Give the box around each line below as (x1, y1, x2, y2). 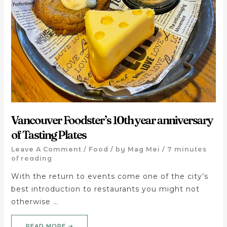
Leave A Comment (11, 145, 82, 153)
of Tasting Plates (11, 128, 86, 142)
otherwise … (11, 197, 58, 206)
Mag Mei (127, 145, 160, 153)
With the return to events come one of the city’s (11, 171, 208, 181)
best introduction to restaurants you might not (11, 184, 200, 194)
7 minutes (167, 145, 207, 153)
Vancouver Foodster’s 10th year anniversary (11, 113, 213, 128)
